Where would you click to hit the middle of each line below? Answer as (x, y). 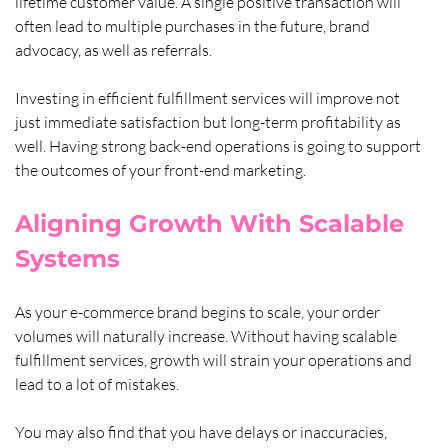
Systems (67, 258)
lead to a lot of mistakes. (98, 383)
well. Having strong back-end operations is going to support (219, 145)
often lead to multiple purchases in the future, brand (193, 25)
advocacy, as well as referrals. (114, 49)
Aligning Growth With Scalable (212, 223)
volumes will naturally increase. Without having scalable (207, 335)
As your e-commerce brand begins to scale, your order (198, 311)
